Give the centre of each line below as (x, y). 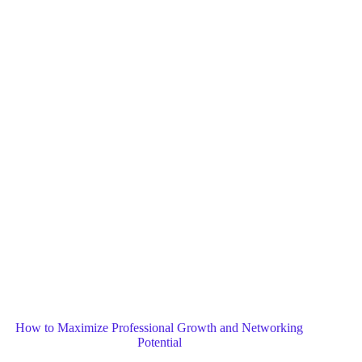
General (199, 280)
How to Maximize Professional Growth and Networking (160, 327)
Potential (159, 342)
